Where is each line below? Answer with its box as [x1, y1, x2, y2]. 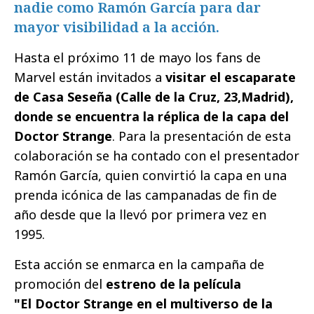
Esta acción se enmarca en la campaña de [14, 256, 264, 273]
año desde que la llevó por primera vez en [14, 206, 266, 224]
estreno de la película [106, 275, 241, 293]
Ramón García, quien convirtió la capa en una [14, 167, 287, 184]
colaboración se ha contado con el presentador [14, 147, 299, 165]
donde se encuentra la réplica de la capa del [14, 108, 289, 125]
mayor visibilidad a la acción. [14, 18, 219, 37]
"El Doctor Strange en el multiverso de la [14, 295, 273, 313]
